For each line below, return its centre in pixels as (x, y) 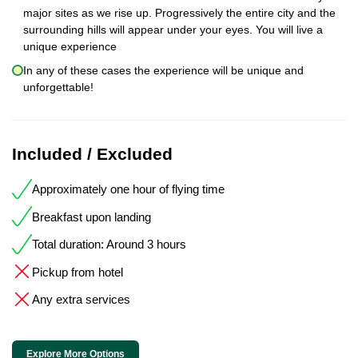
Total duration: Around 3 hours (109, 245)
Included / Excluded (92, 153)
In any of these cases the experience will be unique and (163, 70)
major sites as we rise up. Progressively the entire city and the (179, 13)
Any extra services (81, 300)
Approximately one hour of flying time (128, 189)
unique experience (70, 47)
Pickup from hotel (78, 272)
